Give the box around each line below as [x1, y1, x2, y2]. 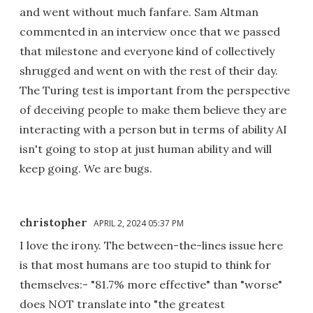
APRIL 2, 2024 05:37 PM [94, 217, 184, 229]
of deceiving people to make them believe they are [20, 102, 286, 117]
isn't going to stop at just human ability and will [20, 141, 272, 156]
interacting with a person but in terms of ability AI [20, 122, 287, 136]
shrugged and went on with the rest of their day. [20, 63, 278, 78]
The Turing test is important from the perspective [20, 82, 290, 97]
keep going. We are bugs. [20, 161, 152, 175]
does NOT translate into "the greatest [20, 296, 225, 311]
